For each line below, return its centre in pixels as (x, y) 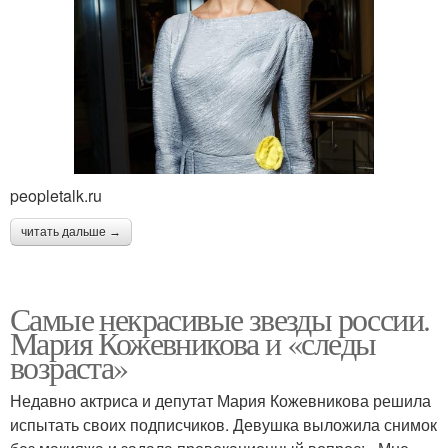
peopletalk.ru (56, 195)
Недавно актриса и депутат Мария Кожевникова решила (220, 400)
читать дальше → (71, 231)
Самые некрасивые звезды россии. (220, 318)
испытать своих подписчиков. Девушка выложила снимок (223, 424)
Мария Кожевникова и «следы (193, 342)
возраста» (69, 366)
